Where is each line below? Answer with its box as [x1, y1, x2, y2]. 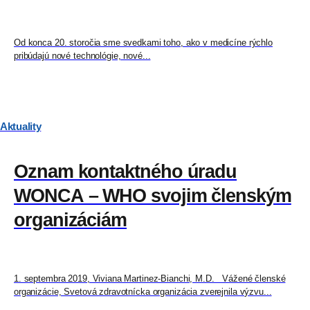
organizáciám [14, 210, 127, 231]
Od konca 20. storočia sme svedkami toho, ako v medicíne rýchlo [14, 37, 273, 48]
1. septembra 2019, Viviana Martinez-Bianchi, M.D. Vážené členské [14, 273, 286, 284]
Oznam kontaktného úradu [14, 161, 237, 183]
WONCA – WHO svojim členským [14, 185, 291, 207]
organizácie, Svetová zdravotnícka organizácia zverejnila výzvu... [14, 286, 272, 298]
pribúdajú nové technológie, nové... [14, 51, 151, 62]
